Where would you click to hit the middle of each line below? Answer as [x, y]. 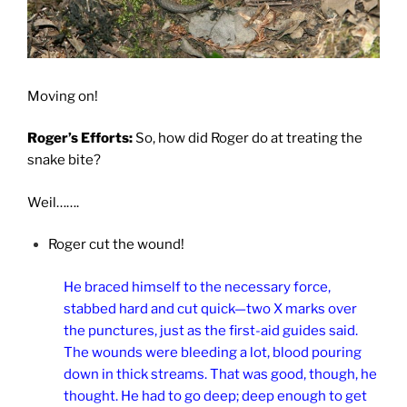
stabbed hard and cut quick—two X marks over [210, 308]
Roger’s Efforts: [80, 139]
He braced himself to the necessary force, [197, 287]
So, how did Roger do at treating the [248, 139]
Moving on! [63, 96]
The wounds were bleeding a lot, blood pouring [213, 352]
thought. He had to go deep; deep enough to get [215, 396]
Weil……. [53, 202]
